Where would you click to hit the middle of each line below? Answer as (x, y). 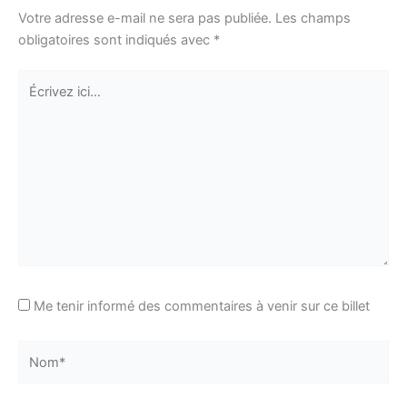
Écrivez (40, 80)
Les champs (313, 18)
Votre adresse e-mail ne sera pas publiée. (145, 18)
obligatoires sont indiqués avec (116, 40)
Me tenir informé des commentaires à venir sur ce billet (202, 307)
